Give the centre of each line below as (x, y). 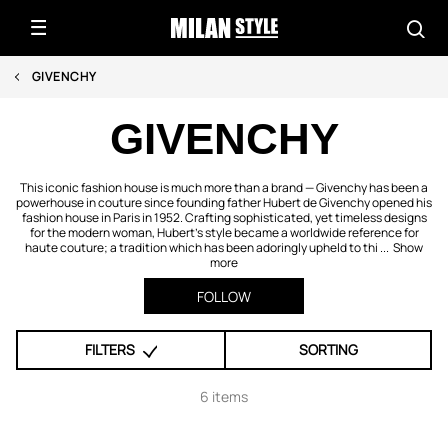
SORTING (328, 349)
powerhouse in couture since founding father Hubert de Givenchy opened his (224, 202)
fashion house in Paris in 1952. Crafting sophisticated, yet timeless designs (224, 217)
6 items (224, 396)
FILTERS (110, 349)
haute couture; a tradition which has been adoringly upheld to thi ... (207, 247)
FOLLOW (224, 296)
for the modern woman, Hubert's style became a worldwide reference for (224, 232)
